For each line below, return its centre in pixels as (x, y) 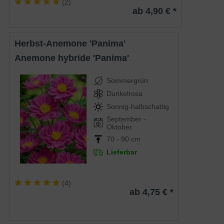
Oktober (119, 127)
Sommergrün (127, 81)
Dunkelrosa (125, 94)
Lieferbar (122, 152)
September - (126, 119)
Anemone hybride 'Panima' (75, 58)
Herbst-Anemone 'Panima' (73, 44)
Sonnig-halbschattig (138, 107)
